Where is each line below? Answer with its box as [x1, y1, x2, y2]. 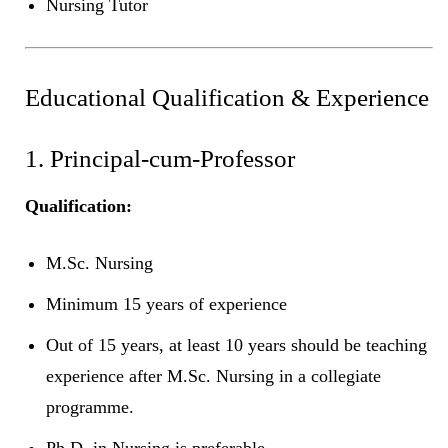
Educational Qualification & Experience [25, 83, 429, 111]
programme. [46, 396, 134, 417]
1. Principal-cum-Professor [25, 144, 295, 172]
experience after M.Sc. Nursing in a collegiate [46, 365, 381, 386]
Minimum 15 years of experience [46, 293, 287, 314]
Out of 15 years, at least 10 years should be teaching [46, 334, 427, 355]
